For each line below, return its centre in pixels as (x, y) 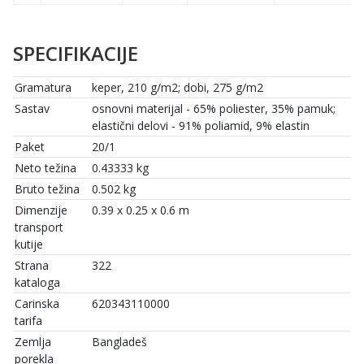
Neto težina (45, 168)
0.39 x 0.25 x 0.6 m (141, 210)
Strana (32, 266)
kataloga (37, 283)
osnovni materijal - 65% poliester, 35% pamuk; (214, 109)
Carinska (37, 304)
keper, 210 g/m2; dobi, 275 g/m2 (178, 88)
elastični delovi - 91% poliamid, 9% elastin (201, 126)
